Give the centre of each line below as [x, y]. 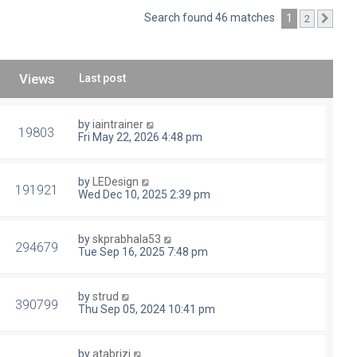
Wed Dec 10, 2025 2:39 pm [144, 195]
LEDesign [116, 182]
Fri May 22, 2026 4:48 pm [140, 137]
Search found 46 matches [211, 18]
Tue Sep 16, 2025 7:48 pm [143, 252]
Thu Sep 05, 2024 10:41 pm [147, 310]
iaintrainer [118, 125]
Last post [102, 78]
